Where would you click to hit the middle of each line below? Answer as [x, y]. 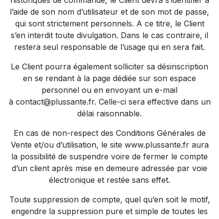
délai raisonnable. [109, 113]
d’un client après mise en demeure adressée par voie [109, 168]
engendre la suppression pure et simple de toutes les [109, 211]
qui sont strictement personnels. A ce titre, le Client [109, 23]
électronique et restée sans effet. [109, 180]
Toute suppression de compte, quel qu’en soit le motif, [109, 199]
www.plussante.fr [157, 145]
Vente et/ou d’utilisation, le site [67, 145]
